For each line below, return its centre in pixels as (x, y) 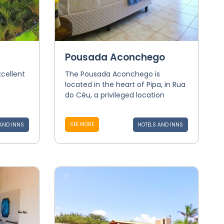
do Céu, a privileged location (114, 95)
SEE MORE (82, 124)
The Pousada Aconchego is (112, 74)
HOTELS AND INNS (160, 125)
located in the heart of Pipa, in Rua (125, 84)
